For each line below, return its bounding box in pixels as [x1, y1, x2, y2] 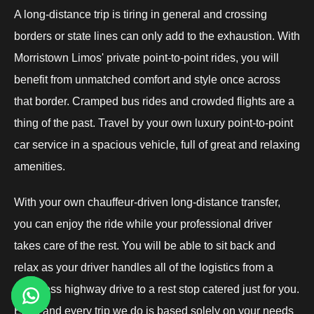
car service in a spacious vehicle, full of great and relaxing [14, 138, 300, 151]
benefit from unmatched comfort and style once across [14, 73, 280, 86]
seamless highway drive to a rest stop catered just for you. [14, 282, 299, 295]
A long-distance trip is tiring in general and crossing [14, 8, 267, 20]
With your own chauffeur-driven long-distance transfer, [14, 196, 280, 208]
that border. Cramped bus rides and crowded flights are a [14, 95, 294, 107]
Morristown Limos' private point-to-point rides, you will [14, 51, 279, 64]
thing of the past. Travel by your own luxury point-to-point [14, 116, 293, 129]
